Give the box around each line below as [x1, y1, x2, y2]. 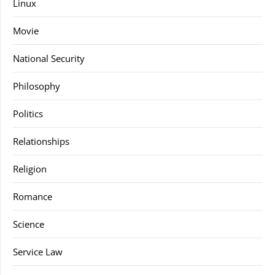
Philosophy [13, 80, 60, 93]
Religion [13, 163, 47, 176]
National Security [13, 52, 85, 65]
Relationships [13, 135, 69, 148]
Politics [13, 107, 43, 120]
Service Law [13, 246, 63, 258]
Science [13, 218, 44, 231]
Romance [13, 190, 52, 203]
